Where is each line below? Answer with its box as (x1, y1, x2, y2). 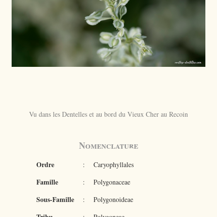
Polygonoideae (93, 195, 133, 204)
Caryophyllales (93, 160, 134, 169)
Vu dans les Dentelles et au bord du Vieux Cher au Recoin (29, 109, 188, 119)
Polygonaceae (93, 177, 130, 186)
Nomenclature (79, 139, 138, 152)
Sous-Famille (36, 194, 74, 204)
